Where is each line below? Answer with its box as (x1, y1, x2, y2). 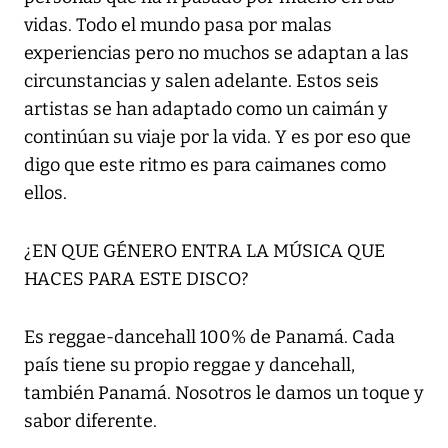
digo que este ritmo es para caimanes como (24, 154, 386, 177)
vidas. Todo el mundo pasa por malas (24, 14, 332, 37)
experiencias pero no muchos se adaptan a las (24, 42, 409, 65)
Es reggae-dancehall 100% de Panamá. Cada (24, 326, 395, 349)
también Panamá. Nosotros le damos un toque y (24, 382, 424, 405)
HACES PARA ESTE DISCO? (24, 268, 249, 291)
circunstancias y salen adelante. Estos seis (24, 70, 379, 93)
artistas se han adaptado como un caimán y (24, 98, 388, 121)
